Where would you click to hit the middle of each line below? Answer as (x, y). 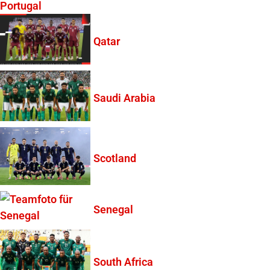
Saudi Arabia (124, 98)
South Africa (123, 262)
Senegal (113, 210)
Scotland (115, 159)
